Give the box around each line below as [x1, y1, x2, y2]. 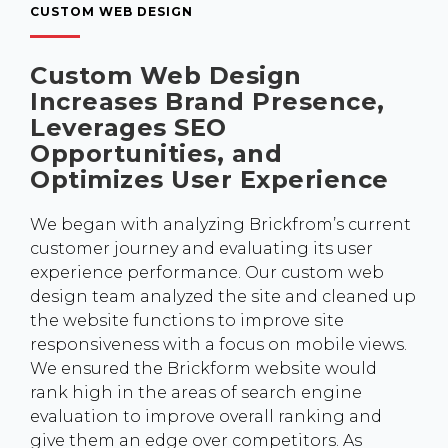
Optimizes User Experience [30, 165, 389, 194]
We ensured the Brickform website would [30, 359, 377, 378]
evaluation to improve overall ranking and [30, 407, 382, 426]
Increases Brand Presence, [30, 87, 385, 116]
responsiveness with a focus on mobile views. [30, 335, 407, 354]
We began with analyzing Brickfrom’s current [30, 215, 411, 234]
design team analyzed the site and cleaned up [30, 287, 416, 306]
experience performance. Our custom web [30, 263, 384, 282]
